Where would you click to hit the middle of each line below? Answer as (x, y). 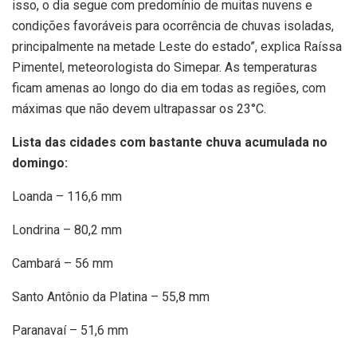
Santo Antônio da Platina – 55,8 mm (111, 296)
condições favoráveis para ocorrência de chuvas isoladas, (173, 25)
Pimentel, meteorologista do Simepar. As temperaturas (165, 67)
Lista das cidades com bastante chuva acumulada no (170, 142)
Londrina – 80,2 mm (67, 229)
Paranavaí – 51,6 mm (70, 330)
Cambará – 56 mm (63, 263)
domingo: (40, 163)
